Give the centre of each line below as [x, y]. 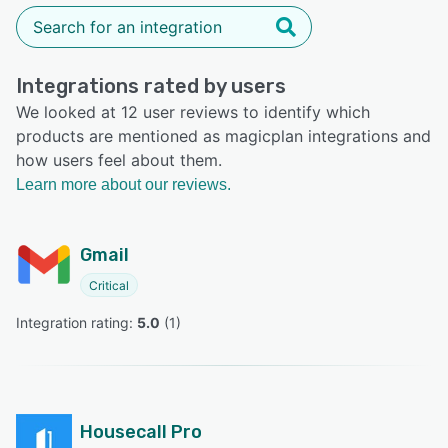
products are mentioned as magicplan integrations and [223, 135]
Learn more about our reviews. [123, 184]
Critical [109, 285]
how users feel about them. [119, 159]
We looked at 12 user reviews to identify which [193, 111]
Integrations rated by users [151, 85]
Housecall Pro [141, 431]
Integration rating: [76, 322]
